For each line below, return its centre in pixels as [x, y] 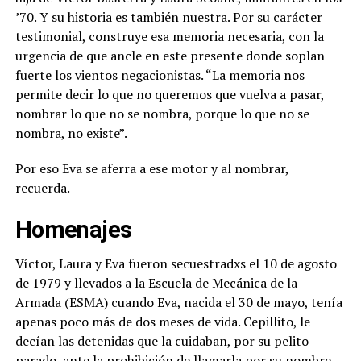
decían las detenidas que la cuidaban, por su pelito [162, 340]
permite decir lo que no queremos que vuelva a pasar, [169, 94]
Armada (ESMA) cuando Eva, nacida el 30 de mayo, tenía [178, 302]
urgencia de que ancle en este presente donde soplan [170, 55]
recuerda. [42, 187]
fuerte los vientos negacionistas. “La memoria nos [160, 75]
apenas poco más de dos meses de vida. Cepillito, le [162, 321]
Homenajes [73, 229]
